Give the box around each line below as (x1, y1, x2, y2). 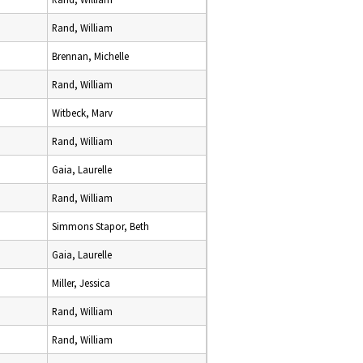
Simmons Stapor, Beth (52, 220, 149, 233)
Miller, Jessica (52, 276, 110, 289)
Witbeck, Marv (52, 106, 113, 119)
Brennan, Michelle (52, 49, 129, 62)
